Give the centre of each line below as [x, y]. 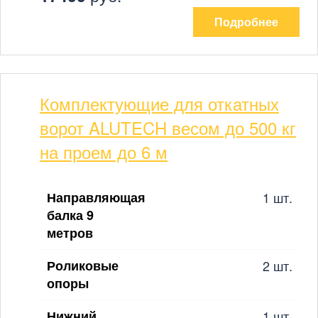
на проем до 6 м [104, 151]
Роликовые [83, 265]
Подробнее [246, 21]
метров [70, 232]
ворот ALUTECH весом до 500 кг [168, 127]
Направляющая [96, 197]
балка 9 [70, 215]
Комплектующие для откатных [159, 103]
